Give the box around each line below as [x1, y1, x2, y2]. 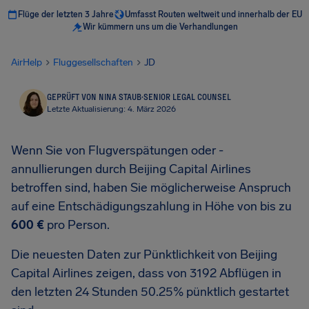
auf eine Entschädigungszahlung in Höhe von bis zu [11, 199, 292, 214]
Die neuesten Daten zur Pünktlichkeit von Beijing [11, 247, 277, 262]
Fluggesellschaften [53, 57, 133, 68]
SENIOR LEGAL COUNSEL [143, 92, 231, 101]
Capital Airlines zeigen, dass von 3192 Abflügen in [11, 266, 281, 281]
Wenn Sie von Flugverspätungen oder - [11, 143, 223, 158]
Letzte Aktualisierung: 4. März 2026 [47, 104, 176, 114]
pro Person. [44, 217, 110, 232]
